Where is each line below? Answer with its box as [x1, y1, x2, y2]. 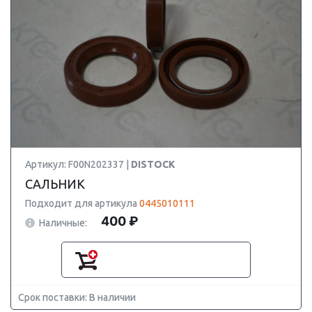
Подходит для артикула [25, 198, 139, 209]
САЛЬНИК [25, 177, 85, 191]
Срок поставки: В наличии [18, 292, 136, 303]
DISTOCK [131, 159, 175, 170]
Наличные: [39, 217, 87, 228]
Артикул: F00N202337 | [25, 159, 131, 170]
